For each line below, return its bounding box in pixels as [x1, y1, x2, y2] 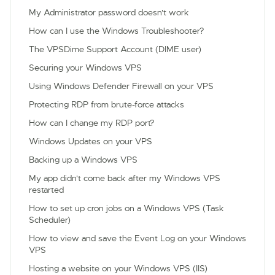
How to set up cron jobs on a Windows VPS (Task [29, 203, 224, 214]
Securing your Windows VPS [29, 63, 142, 73]
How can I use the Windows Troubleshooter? [29, 26, 204, 36]
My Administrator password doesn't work [29, 7, 189, 18]
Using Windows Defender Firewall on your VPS [29, 81, 214, 91]
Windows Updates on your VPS [29, 136, 152, 147]
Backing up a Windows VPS [29, 155, 137, 165]
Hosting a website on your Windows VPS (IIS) [29, 263, 207, 274]
